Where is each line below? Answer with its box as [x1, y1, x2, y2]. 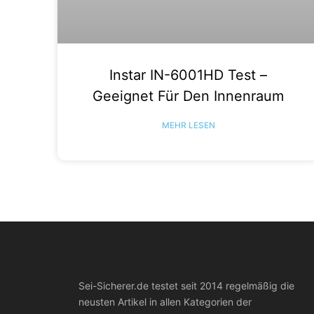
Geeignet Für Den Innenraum [93, 87, 285, 104]
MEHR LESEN [161, 119, 215, 130]
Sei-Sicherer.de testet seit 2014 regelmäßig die [78, 279, 294, 292]
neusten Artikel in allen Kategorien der [78, 295, 252, 308]
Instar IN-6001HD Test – [109, 66, 268, 83]
